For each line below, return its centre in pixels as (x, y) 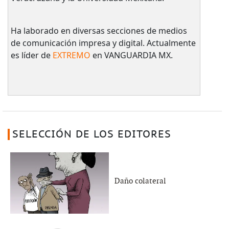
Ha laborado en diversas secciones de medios (99, 30)
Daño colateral (140, 181)
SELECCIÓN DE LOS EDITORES (91, 134)
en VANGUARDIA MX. (131, 55)
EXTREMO (71, 55)
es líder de (31, 55)
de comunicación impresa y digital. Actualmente (103, 43)
